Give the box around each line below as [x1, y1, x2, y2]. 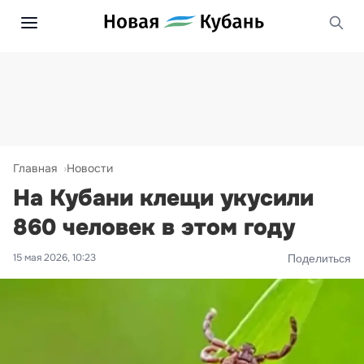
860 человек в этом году [13, 213, 295, 242]
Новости [67, 161, 113, 175]
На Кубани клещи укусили [13, 184, 314, 213]
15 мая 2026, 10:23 [13, 251, 96, 264]
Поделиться [288, 251, 351, 265]
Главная [13, 161, 57, 175]
